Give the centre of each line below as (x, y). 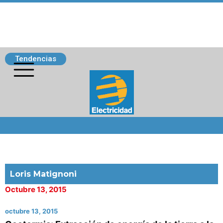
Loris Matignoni (43, 174)
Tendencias (36, 59)
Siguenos (26, 122)
